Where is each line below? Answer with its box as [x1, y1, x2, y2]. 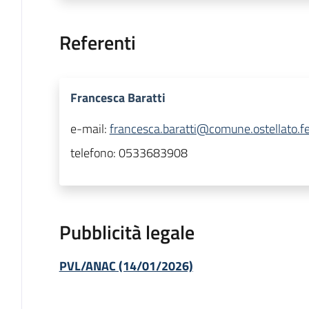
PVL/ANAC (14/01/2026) [59, 257, 193, 276]
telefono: [70, 143, 119, 163]
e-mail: [70, 119, 110, 139]
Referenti [59, 28, 136, 58]
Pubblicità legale [59, 217, 195, 248]
